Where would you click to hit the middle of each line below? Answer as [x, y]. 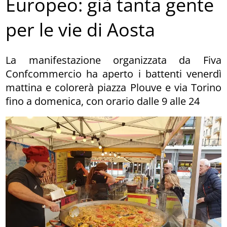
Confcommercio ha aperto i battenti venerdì [113, 73]
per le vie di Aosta [81, 30]
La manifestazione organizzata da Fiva [113, 60]
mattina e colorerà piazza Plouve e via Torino [113, 87]
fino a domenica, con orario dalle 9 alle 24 [103, 101]
